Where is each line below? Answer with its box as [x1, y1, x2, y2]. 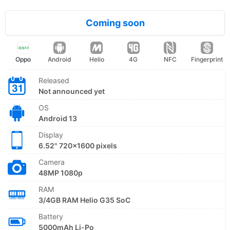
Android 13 [39, 113, 77, 123]
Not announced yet [39, 86, 105, 95]
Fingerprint [191, 55, 223, 63]
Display [39, 130, 63, 139]
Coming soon [85, 17, 145, 28]
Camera [39, 157, 65, 166]
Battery [39, 212, 63, 221]
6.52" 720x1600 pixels [39, 141, 117, 150]
